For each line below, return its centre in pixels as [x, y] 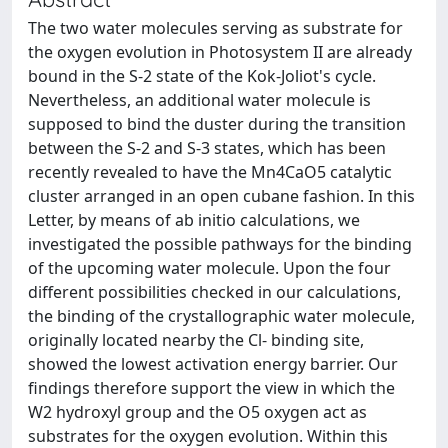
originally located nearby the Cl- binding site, [196, 339]
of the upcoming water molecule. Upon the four [209, 267]
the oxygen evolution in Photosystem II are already [220, 51]
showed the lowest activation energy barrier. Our [213, 363]
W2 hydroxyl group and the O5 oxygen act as [197, 411]
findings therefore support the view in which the [211, 387]
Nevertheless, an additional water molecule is [199, 99]
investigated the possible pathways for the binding [220, 243]
